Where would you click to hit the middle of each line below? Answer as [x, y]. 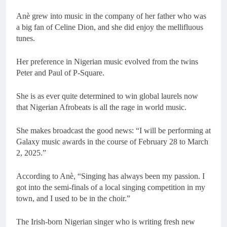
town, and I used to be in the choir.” [73, 198]
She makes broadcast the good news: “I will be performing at [113, 130]
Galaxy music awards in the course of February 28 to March [112, 141]
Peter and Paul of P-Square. [60, 72]
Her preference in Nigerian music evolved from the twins [107, 61]
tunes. [26, 38]
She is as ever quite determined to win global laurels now [107, 96]
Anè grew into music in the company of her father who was [111, 16]
